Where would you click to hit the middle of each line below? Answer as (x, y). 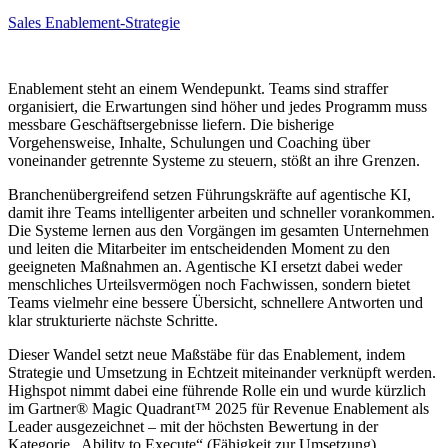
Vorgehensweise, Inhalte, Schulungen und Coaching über (189, 143)
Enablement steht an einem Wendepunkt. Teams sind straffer (198, 89)
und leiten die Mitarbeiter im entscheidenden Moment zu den (199, 249)
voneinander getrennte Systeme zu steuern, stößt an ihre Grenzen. (214, 161)
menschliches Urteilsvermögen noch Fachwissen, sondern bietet (209, 285)
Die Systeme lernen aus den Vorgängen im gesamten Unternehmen (218, 231)
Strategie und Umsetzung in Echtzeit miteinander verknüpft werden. (222, 373)
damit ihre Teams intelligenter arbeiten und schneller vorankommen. (221, 213)
